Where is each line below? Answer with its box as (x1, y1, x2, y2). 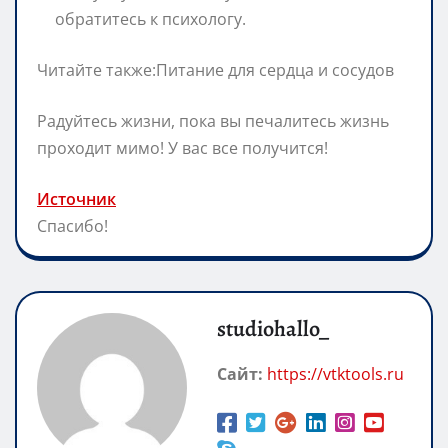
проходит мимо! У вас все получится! (37, 136, 328, 159)
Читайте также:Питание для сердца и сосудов (37, 58, 394, 81)
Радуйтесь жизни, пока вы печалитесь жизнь (37, 109, 389, 132)
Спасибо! (37, 214, 108, 237)
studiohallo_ (217, 313, 329, 344)
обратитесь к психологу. (55, 7, 246, 30)
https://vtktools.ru (267, 362, 404, 385)
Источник (37, 187, 116, 210)
